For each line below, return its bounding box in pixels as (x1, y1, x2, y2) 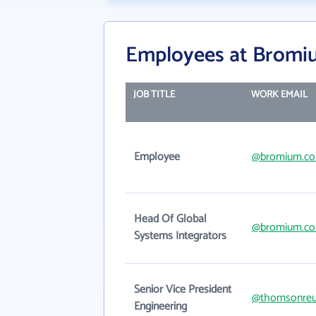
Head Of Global (134, 209, 207, 229)
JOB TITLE (133, 87, 175, 103)
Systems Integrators (134, 226, 226, 245)
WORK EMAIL (250, 87, 308, 103)
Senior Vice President (134, 280, 231, 299)
